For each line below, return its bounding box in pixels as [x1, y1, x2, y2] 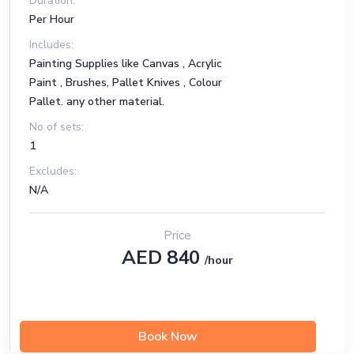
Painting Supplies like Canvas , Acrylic [29, 56, 222, 71]
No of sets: [29, 119, 84, 134]
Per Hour [29, 12, 74, 27]
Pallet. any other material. [29, 94, 164, 109]
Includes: [29, 37, 73, 52]
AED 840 [122, 245, 205, 270]
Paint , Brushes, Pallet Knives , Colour [29, 75, 222, 90]
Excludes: [29, 164, 77, 179]
